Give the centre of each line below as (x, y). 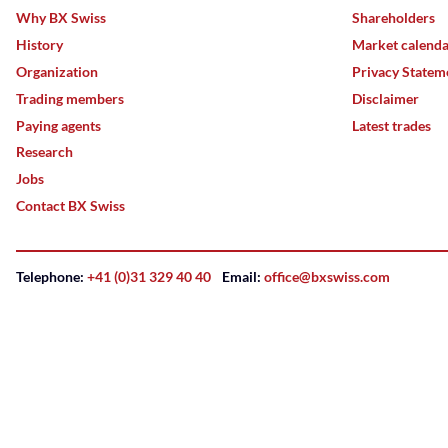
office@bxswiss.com (327, 277)
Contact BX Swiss (70, 206)
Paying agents (58, 125)
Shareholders (393, 17)
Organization (57, 71)
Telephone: (50, 277)
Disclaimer (385, 98)
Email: (241, 277)
